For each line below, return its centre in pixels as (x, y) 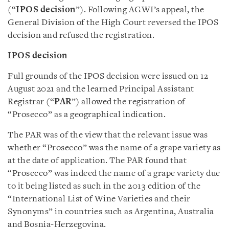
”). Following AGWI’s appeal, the (140, 10)
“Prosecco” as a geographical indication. (87, 115)
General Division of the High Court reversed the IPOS (113, 23)
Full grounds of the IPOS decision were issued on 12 (108, 76)
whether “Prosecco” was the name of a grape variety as (114, 148)
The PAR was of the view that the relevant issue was (108, 135)
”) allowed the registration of (128, 102)
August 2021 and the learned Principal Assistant (101, 89)
